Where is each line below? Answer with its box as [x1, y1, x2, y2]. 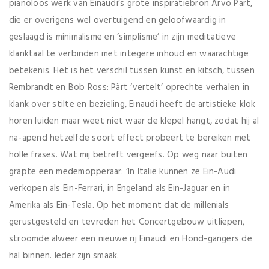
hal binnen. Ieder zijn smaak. [9, 248, 119, 263]
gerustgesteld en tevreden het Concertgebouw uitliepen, [9, 214, 245, 229]
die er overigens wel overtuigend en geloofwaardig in [9, 13, 226, 28]
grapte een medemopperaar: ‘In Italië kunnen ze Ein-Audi [9, 164, 237, 179]
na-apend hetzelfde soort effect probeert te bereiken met [9, 130, 251, 145]
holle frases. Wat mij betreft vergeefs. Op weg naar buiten [9, 147, 248, 162]
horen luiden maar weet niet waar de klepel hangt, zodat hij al [9, 113, 259, 128]
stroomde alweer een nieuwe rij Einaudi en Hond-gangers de [9, 231, 252, 246]
